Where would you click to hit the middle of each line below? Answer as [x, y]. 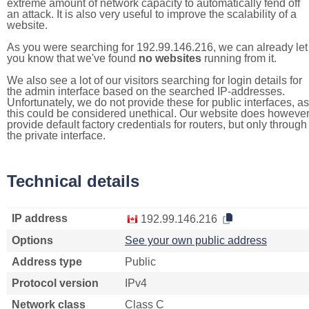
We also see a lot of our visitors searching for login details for [154, 80]
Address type [47, 262]
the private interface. [56, 136]
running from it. [239, 58]
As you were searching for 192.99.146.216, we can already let [157, 47]
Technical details [73, 181]
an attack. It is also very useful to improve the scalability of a [152, 14]
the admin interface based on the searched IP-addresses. [146, 91]
